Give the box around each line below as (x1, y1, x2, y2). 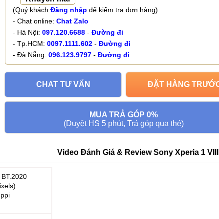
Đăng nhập (50, 6, 87, 14)
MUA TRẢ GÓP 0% (89, 110, 158, 119)
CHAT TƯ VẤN (36, 80, 90, 88)
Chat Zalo (56, 17, 88, 25)
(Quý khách (13, 6, 50, 14)
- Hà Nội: (13, 28, 42, 36)
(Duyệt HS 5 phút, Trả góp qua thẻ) (64, 119, 184, 128)
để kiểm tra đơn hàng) (87, 6, 158, 14)
